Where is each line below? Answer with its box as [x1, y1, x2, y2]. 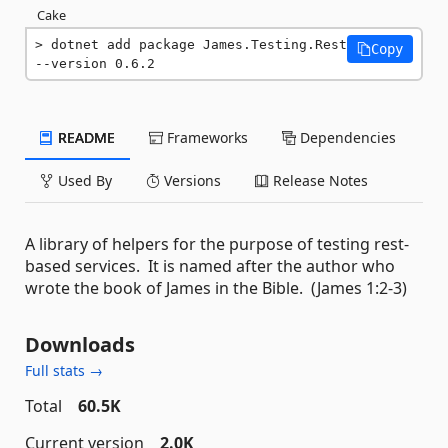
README [54, 128, 115, 147]
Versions [160, 171, 221, 190]
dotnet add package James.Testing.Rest [51, 37, 347, 52]
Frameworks [163, 128, 248, 147]
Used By [54, 171, 112, 190]
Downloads [25, 331, 135, 358]
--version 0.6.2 [35, 56, 155, 71]
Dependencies [296, 128, 396, 147]
